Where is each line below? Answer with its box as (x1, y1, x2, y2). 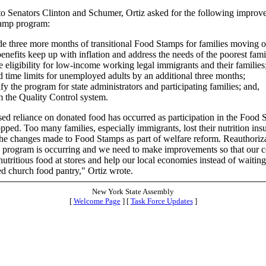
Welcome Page (73, 197, 121, 205)
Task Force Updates (130, 197, 193, 205)
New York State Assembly (92, 187, 174, 196)
